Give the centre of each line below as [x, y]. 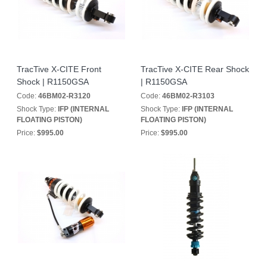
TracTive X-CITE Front [59, 69]
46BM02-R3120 [64, 96]
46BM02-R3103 [188, 96]
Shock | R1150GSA [53, 82]
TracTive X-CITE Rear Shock [195, 69]
